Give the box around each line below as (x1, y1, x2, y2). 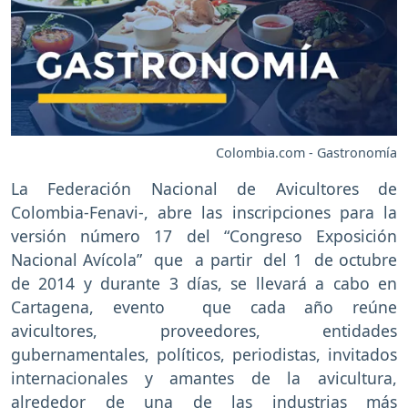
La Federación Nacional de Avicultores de (11, 178, 397, 200)
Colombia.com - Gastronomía (216, 144, 397, 162)
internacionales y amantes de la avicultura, (11, 367, 397, 390)
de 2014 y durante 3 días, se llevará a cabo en (11, 272, 397, 295)
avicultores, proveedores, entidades (11, 320, 397, 342)
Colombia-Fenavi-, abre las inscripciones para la (11, 201, 397, 224)
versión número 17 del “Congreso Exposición (11, 225, 397, 248)
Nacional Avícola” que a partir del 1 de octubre (11, 249, 397, 271)
